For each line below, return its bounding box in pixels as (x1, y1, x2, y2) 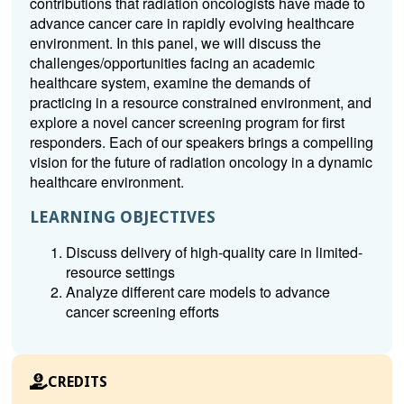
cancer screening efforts (65, 301, 219, 322)
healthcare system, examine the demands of (29, 72, 310, 93)
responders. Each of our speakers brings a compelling (29, 132, 373, 152)
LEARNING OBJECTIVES (29, 207, 216, 226)
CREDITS (47, 372, 107, 390)
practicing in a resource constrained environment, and (29, 92, 372, 113)
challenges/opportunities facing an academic (29, 52, 315, 73)
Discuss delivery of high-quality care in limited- (65, 242, 363, 262)
